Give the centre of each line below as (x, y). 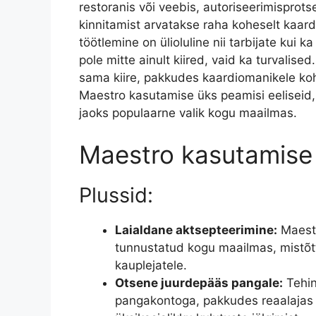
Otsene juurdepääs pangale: (199, 283)
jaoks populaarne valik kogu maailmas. (188, 113)
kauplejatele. (151, 266)
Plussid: (116, 195)
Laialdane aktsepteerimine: (196, 230)
